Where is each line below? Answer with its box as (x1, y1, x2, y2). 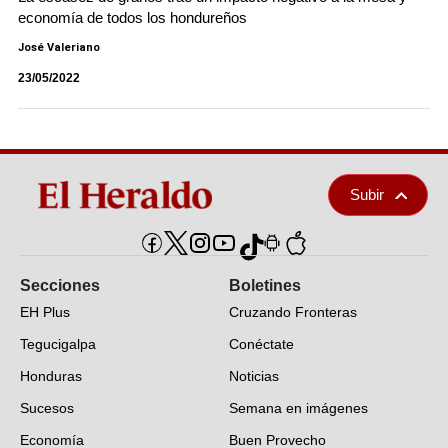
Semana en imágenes (229, 400, 368, 416)
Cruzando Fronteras (229, 304, 357, 320)
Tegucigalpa (20, 336, 96, 352)
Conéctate (229, 336, 294, 352)
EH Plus (20, 304, 70, 320)
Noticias (229, 368, 279, 384)
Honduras (20, 368, 82, 384)
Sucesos (20, 400, 74, 416)
